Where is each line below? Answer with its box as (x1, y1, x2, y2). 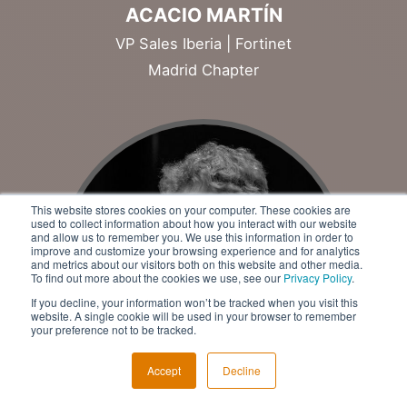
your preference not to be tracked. (31, 322, 196, 337)
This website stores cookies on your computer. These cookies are (31, 202, 351, 217)
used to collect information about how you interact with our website (31, 215, 357, 231)
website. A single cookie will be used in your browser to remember (31, 308, 356, 323)
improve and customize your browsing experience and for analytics (31, 243, 360, 258)
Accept (146, 362, 181, 378)
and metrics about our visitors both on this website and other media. (31, 256, 362, 272)
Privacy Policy (283, 270, 352, 285)
